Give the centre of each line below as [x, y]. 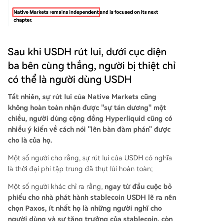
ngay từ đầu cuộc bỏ [138, 187]
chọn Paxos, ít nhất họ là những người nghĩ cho [85, 208]
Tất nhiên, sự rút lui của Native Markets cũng [82, 97]
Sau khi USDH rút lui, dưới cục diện [87, 52]
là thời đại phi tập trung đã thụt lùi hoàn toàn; [80, 169]
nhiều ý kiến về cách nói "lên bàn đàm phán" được [89, 129]
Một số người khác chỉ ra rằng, [56, 187]
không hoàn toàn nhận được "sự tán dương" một [87, 108]
